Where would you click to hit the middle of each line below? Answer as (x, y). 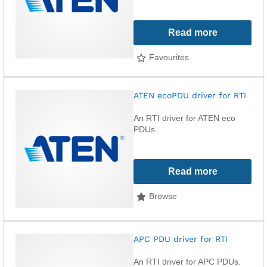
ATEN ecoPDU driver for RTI (190, 95)
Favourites (169, 57)
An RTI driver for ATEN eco (184, 118)
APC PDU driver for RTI (181, 239)
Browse (163, 196)
